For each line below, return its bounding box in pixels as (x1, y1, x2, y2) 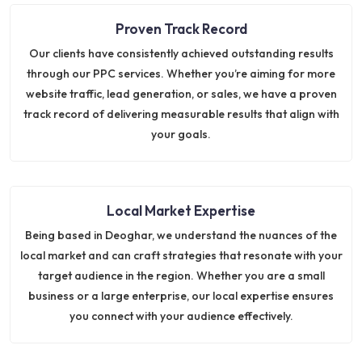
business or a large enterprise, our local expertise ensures (28, 288, 334, 303)
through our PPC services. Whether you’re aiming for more (27, 66, 335, 81)
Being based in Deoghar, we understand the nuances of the (25, 228, 337, 242)
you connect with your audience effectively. (69, 309, 293, 323)
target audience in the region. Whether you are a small (37, 268, 325, 283)
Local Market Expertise (107, 202, 255, 219)
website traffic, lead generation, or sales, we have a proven (25, 86, 337, 101)
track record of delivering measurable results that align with (23, 107, 339, 121)
